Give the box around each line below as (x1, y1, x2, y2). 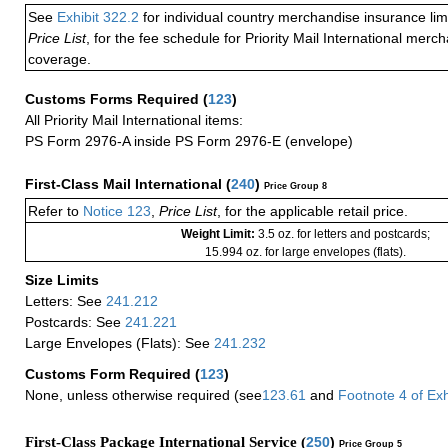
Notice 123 (79, 202, 151, 219)
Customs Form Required (25, 366, 195, 383)
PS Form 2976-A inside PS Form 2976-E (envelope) (25, 132, 353, 149)
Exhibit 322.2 (57, 8, 139, 25)
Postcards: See (25, 313, 125, 330)
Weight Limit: (180, 226, 258, 241)
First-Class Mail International (25, 175, 226, 192)
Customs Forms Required (25, 90, 203, 107)
